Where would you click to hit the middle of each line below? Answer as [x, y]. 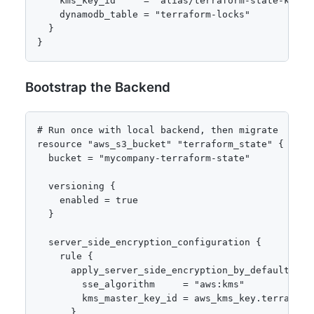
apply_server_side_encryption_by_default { [169, 270]
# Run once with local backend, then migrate [158, 130]
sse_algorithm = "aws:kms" [141, 284]
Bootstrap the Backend [98, 88]
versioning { [76, 186]
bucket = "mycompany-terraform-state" [144, 158]
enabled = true [88, 200]
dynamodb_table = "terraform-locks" [144, 14]
